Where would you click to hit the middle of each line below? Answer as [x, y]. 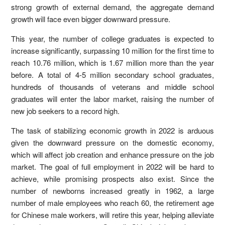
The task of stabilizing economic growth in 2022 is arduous [113, 131]
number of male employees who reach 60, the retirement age [113, 203]
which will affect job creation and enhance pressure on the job [113, 155]
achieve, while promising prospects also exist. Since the [113, 179]
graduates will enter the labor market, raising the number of [113, 99]
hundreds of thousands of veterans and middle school [113, 87]
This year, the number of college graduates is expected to [113, 39]
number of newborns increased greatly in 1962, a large [113, 191]
